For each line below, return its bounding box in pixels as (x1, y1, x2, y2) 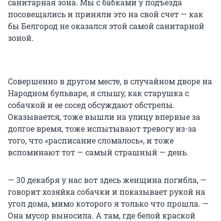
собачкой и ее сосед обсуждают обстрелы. (8, 100, 175, 110)
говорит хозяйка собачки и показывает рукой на (8, 186, 205, 197)
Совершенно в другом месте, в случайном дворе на (8, 76, 212, 87)
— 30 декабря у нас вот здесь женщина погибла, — (8, 175, 207, 185)
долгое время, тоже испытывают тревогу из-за (8, 123, 196, 134)
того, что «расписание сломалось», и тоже (8, 135, 174, 146)
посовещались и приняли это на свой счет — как (8, 9, 203, 20)
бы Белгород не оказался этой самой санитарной (8, 21, 204, 32)
